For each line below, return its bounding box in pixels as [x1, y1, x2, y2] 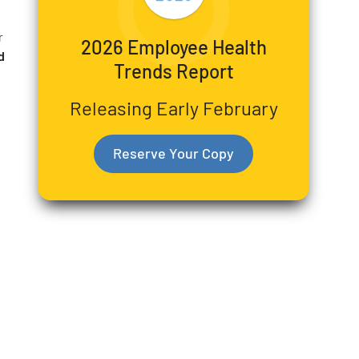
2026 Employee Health [80, 34, 267, 58]
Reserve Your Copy [113, 143, 235, 162]
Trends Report [113, 58, 234, 83]
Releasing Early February [69, 95, 278, 119]
